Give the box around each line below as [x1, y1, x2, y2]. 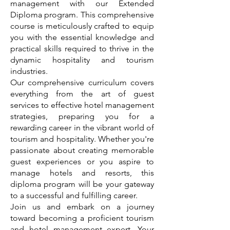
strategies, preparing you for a [10, 111, 154, 121]
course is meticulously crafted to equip [10, 21, 154, 31]
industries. [10, 66, 48, 76]
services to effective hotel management [10, 100, 154, 110]
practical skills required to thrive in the [10, 44, 154, 53]
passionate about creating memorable [10, 145, 154, 155]
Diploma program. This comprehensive [10, 10, 154, 20]
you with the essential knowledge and [10, 32, 154, 42]
